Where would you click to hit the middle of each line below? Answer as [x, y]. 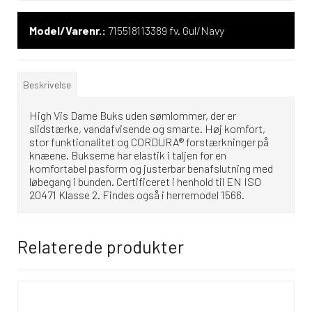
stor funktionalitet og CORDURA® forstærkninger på [149, 141]
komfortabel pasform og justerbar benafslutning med [151, 168]
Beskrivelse [47, 84]
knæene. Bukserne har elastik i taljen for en [128, 155]
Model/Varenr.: [68, 30]
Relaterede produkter [101, 246]
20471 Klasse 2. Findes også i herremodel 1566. [137, 194]
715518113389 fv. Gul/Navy [166, 30]
